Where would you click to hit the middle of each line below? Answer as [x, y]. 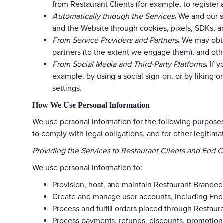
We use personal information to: [87, 167]
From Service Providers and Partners [115, 40]
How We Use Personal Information [91, 105]
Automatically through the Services [113, 16]
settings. [67, 88]
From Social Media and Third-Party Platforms [129, 64]
